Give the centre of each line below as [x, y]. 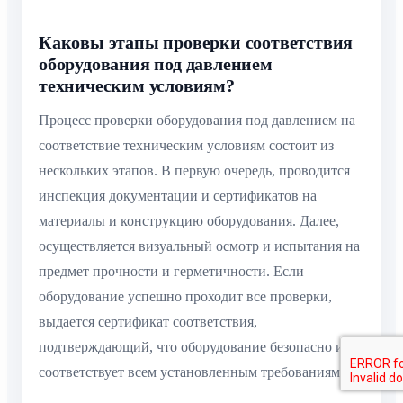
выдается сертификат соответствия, [148, 322]
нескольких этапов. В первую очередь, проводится [194, 171]
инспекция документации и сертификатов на [178, 196]
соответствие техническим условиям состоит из [186, 146]
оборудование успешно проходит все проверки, [185, 297]
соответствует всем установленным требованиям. [191, 372]
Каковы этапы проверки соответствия [196, 43]
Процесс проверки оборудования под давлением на [197, 121]
